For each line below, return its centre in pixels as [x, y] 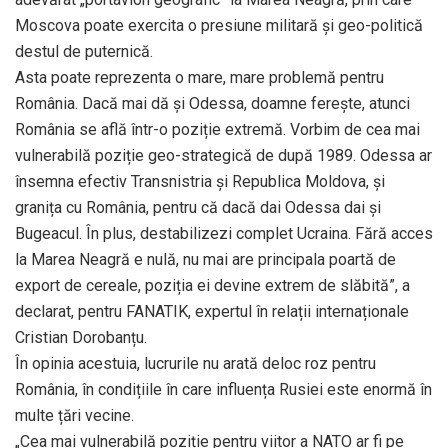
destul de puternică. [84, 51]
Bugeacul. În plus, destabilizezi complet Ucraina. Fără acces [224, 233]
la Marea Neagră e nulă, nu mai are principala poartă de [205, 259]
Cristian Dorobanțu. [81, 337]
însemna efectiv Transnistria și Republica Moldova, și [200, 181]
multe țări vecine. [74, 415]
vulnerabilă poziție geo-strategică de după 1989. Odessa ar [223, 155]
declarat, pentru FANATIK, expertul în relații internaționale [212, 311]
